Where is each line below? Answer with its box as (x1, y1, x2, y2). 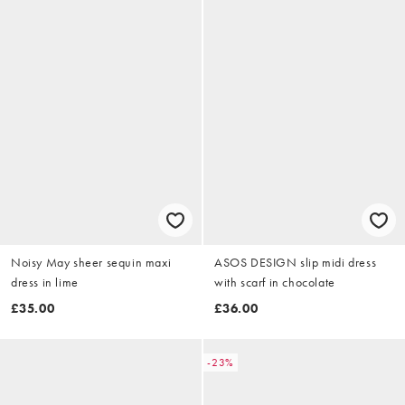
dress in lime (11, 274, 79, 291)
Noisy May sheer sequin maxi (11, 254, 172, 271)
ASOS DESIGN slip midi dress (214, 254, 377, 271)
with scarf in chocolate (214, 274, 335, 291)
